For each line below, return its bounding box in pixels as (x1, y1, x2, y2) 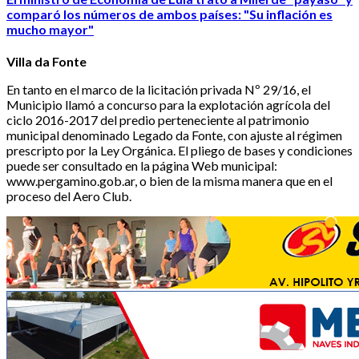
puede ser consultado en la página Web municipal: (6, 158, 277, 174)
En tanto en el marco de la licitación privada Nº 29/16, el (6, 82, 311, 98)
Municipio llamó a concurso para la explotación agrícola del (6, 97, 330, 113)
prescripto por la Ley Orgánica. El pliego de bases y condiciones (6, 143, 353, 159)
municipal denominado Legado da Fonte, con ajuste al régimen (6, 127, 342, 143)
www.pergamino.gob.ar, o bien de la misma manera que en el (6, 173, 333, 189)
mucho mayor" (6, 22, 94, 38)
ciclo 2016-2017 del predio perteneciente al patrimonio (6, 112, 309, 128)
